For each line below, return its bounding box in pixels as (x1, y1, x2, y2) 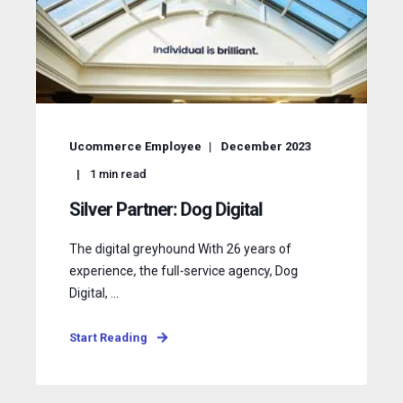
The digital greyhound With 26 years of (68, 241, 292, 256)
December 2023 (220, 139, 311, 154)
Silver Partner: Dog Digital (68, 198, 263, 220)
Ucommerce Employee (68, 139, 201, 154)
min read (98, 166, 147, 182)
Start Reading (68, 330, 148, 345)
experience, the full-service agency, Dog (68, 263, 299, 279)
